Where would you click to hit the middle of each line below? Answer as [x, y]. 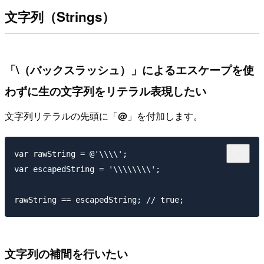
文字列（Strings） [60, 17]
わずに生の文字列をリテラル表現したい [105, 90]
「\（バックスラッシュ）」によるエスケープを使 [129, 69]
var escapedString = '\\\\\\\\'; [87, 169]
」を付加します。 [165, 115]
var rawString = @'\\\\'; [71, 154]
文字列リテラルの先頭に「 [61, 115]
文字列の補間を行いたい [66, 253]
